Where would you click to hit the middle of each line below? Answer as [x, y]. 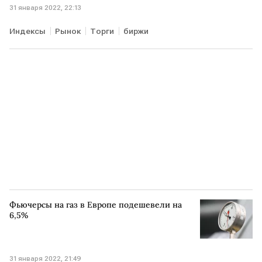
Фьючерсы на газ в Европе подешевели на [96, 204]
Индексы [27, 31]
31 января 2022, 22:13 [45, 7]
